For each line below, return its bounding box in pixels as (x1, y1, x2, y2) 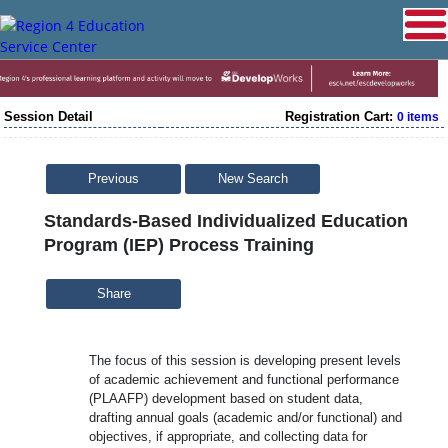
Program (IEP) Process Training (44, 234, 314, 255)
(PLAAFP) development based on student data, (89, 390, 363, 406)
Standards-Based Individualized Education (44, 210, 408, 231)
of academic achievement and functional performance (89, 371, 399, 387)
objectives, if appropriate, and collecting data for (89, 428, 367, 444)
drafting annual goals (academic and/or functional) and (89, 409, 402, 425)
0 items (397, 109, 439, 124)
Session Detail (4, 108, 93, 124)
